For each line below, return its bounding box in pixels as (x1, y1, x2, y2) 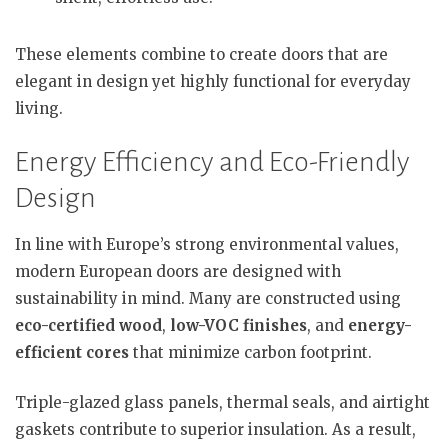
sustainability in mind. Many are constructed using (15, 289, 401, 308)
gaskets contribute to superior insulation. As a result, (15, 419, 416, 439)
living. (15, 98, 63, 118)
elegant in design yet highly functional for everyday (15, 71, 411, 91)
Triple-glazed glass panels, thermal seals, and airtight (15, 392, 430, 412)
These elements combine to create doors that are (15, 44, 388, 64)
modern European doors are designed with (15, 262, 341, 281)
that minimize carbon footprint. (129, 343, 372, 362)
